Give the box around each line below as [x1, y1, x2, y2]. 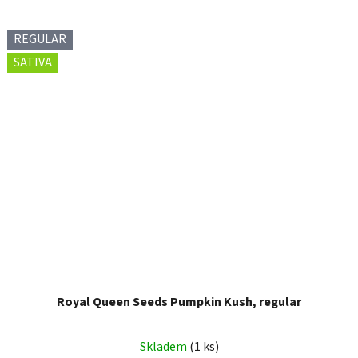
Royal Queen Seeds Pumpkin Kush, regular [57, 293, 301, 312]
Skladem [139, 338, 189, 356]
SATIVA [14, 54, 52, 72]
